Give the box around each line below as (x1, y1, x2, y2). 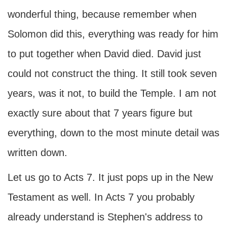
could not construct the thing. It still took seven (8, 68, 217, 79)
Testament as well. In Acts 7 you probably (8, 192, 195, 203)
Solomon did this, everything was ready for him (8, 28, 218, 40)
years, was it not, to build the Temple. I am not (8, 88, 216, 99)
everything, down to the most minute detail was (8, 127, 219, 138)
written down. (8, 147, 67, 158)
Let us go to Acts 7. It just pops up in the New (8, 172, 213, 183)
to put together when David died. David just (8, 48, 201, 59)
